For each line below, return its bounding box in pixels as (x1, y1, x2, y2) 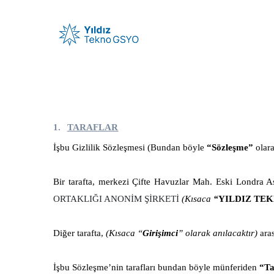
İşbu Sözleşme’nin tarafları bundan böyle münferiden (53, 262, 259, 273)
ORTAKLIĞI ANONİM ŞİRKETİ (53, 194, 179, 204)
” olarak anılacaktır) (178, 228, 257, 239)
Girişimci (143, 228, 178, 239)
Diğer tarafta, (53, 228, 106, 239)
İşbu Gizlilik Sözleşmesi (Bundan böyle (53, 143, 207, 153)
